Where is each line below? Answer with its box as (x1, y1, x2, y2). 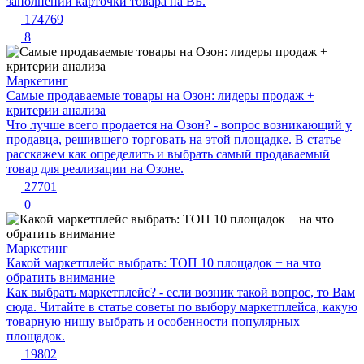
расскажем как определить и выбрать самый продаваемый (6, 146, 330, 161)
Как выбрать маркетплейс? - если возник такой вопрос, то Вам (6, 284, 355, 299)
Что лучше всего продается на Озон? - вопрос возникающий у (6, 117, 352, 132)
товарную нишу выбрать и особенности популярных (6, 314, 300, 328)
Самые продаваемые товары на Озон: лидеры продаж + (6, 88, 314, 102)
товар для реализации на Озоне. (6, 161, 184, 175)
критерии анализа (6, 102, 106, 117)
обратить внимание (6, 270, 115, 284)
